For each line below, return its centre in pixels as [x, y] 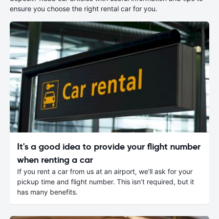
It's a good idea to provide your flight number [109, 146]
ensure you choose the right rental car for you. [84, 9]
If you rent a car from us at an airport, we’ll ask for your [105, 171]
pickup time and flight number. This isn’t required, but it [106, 181]
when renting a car [55, 159]
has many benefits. [47, 192]
